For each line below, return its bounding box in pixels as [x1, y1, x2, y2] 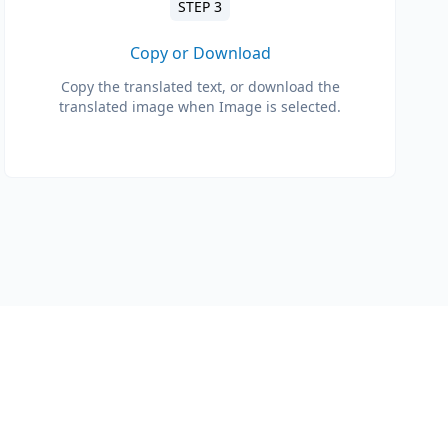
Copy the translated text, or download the [60, 77, 340, 96]
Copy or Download [129, 42, 271, 64]
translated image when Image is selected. [59, 97, 341, 116]
